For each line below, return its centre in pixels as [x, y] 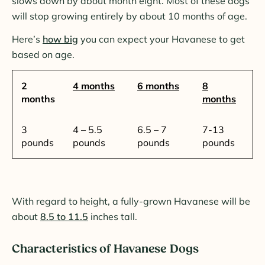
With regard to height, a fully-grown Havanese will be [131, 201]
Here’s [27, 39]
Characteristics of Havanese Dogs [105, 249]
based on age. [43, 54]
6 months [158, 85]
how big [60, 39]
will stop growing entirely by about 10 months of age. [130, 16]
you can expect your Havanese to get [161, 39]
